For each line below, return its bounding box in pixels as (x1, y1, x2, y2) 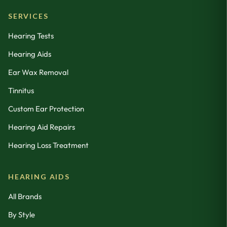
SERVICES (8, 12, 49, 21)
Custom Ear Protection (8, 104, 84, 114)
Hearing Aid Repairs (8, 122, 75, 132)
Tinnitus (8, 86, 34, 96)
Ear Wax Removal (8, 67, 68, 78)
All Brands (8, 192, 42, 202)
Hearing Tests (8, 31, 54, 41)
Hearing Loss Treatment (8, 140, 89, 150)
